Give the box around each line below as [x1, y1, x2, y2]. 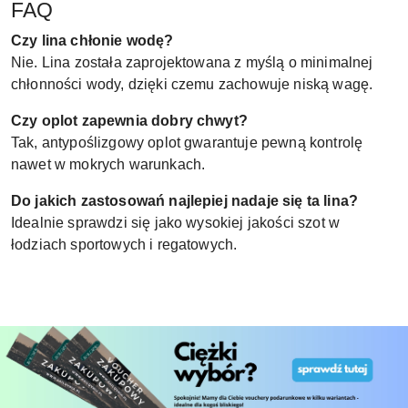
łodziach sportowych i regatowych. [11, 236, 238, 252]
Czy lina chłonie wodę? [11, 32, 174, 48]
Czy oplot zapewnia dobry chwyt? [11, 112, 248, 128]
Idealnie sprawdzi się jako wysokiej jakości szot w [11, 214, 341, 230]
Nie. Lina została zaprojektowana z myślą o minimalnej [11, 54, 373, 70]
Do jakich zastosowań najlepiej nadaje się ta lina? [11, 192, 358, 209]
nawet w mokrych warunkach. [11, 156, 206, 172]
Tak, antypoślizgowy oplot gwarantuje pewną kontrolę [11, 134, 363, 150]
